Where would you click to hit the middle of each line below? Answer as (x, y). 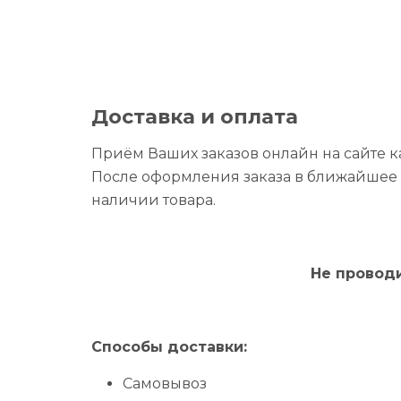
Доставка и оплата (195, 116)
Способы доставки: (169, 346)
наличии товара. (154, 200)
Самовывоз (165, 383)
